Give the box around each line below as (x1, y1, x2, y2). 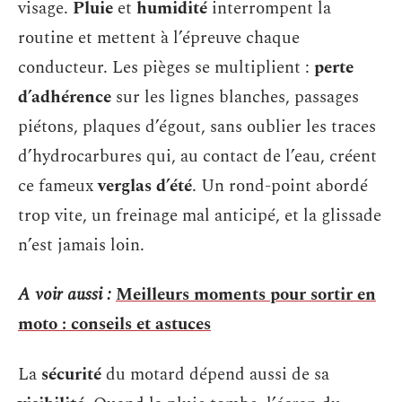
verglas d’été (98, 172, 192, 199)
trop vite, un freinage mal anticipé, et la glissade (18, 202, 381, 229)
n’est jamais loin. (18, 232, 144, 258)
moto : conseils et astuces (18, 311, 211, 337)
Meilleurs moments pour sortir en (116, 282, 376, 308)
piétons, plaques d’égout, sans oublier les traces (18, 113, 376, 140)
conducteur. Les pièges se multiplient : (18, 54, 314, 81)
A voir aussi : (18, 282, 111, 308)
